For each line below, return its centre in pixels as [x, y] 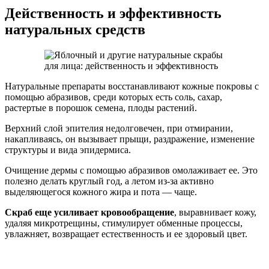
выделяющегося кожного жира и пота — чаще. [101, 192]
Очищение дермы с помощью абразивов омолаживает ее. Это [131, 170]
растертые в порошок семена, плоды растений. [101, 107]
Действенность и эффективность [113, 13]
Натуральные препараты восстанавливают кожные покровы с [132, 86]
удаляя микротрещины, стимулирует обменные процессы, [124, 223]
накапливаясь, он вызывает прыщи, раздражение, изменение [130, 139]
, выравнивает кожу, [215, 212]
